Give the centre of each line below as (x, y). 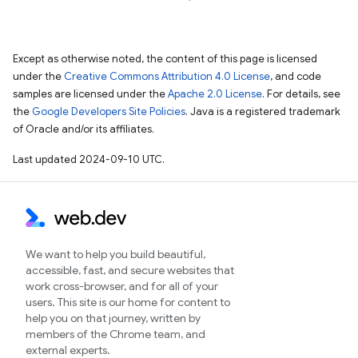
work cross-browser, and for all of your (122, 286)
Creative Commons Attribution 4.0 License (167, 76)
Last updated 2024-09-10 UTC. (89, 159)
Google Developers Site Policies (109, 111)
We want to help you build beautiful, (115, 254)
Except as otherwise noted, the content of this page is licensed (165, 59)
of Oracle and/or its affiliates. (84, 129)
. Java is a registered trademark (263, 111)
